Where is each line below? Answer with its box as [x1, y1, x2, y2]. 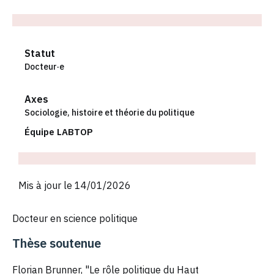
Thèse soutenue [12, 235, 101, 252]
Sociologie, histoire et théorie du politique [24, 106, 194, 118]
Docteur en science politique [12, 212, 138, 224]
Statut [24, 46, 55, 59]
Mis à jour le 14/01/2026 [18, 179, 131, 191]
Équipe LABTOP [24, 125, 93, 138]
